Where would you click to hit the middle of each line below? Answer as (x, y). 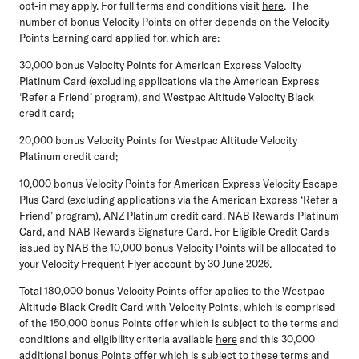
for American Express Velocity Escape (246, 183)
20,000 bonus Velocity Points (88, 140)
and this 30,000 (276, 339)
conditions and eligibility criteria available (117, 339)
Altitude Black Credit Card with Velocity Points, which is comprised (177, 307)
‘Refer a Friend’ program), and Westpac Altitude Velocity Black (167, 97)
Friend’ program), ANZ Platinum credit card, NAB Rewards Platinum (179, 215)
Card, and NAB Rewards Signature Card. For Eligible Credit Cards (174, 231)
